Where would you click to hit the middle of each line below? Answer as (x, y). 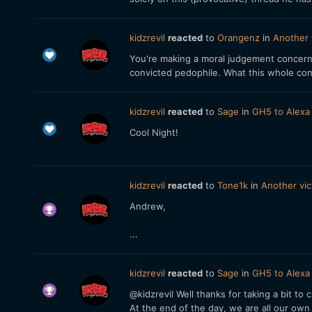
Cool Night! (154, 132)
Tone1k (232, 185)
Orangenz (238, 38)
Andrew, (147, 206)
